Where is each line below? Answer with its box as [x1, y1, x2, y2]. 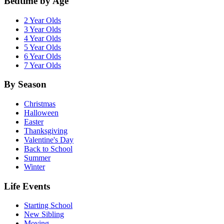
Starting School [24, 201, 72, 210]
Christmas [24, 99, 55, 108]
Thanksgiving [24, 126, 67, 135]
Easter [24, 117, 43, 126]
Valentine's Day [24, 135, 73, 144]
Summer [24, 153, 50, 162]
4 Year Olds [24, 33, 61, 42]
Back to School [24, 144, 72, 153]
